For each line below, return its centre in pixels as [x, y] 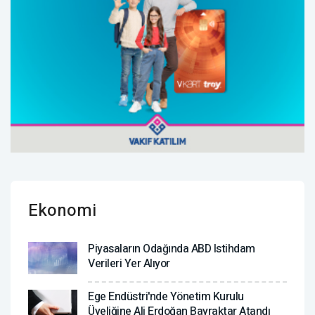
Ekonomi [62, 210]
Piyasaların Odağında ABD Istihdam [172, 249]
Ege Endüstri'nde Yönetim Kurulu [166, 296]
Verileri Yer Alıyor [129, 263]
